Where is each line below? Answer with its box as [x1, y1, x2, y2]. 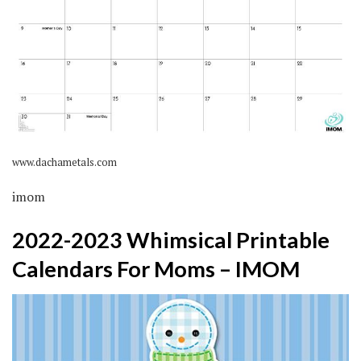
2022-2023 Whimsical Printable [12, 226, 330, 253]
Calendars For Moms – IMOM [12, 255, 300, 282]
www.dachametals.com [12, 156, 117, 170]
